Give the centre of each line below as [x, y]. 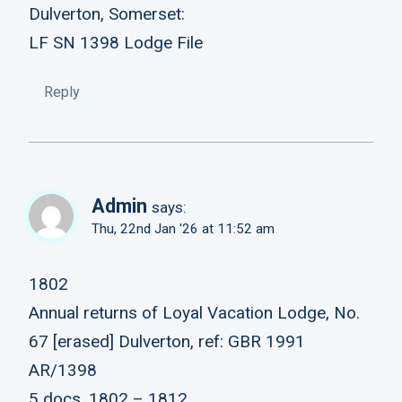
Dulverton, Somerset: [107, 13]
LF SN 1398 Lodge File [116, 42]
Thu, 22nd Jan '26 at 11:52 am [183, 229]
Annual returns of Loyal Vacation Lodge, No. [194, 312]
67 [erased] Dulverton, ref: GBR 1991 [167, 341]
